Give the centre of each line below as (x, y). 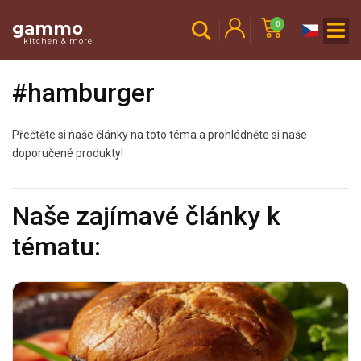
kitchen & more (58, 40)
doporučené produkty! (68, 153)
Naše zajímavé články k (146, 216)
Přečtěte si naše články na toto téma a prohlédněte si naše (160, 134)
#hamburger (83, 93)
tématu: (56, 246)
